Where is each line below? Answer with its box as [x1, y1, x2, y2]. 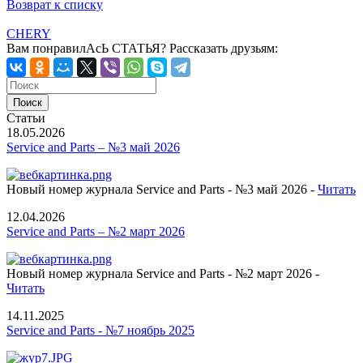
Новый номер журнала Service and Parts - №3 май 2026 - [6, 181, 318, 196]
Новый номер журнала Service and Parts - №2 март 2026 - [6, 266, 319, 280]
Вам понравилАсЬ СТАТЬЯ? [6, 41, 166, 55]
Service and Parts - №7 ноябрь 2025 [6, 322, 194, 337]
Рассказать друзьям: [166, 41, 278, 55]
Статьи [6, 110, 45, 125]
